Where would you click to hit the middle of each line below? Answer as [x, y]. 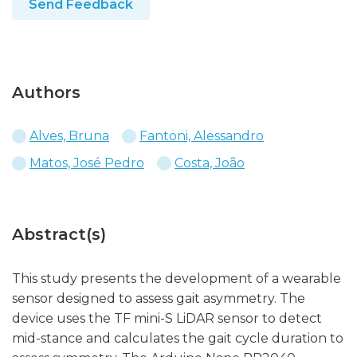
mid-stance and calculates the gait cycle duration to [178, 338]
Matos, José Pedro [87, 163]
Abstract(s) [59, 234]
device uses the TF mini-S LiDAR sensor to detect [167, 318]
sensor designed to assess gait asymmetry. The [159, 298]
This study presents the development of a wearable [177, 279]
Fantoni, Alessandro [202, 136]
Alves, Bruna [69, 136]
